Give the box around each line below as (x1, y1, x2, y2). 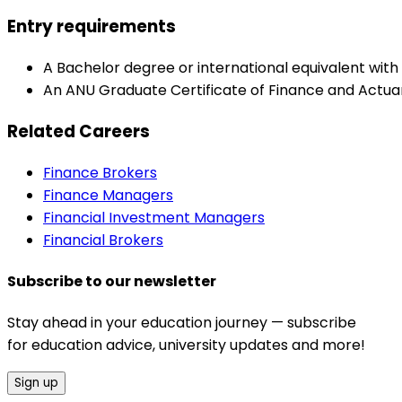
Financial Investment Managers (43, 206, 265, 228)
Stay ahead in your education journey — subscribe (7, 312, 356, 334)
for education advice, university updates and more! (7, 335, 365, 356)
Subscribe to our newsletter (7, 270, 216, 292)
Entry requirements (7, 14, 176, 39)
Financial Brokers (43, 229, 163, 250)
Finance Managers (43, 184, 173, 205)
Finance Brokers (43, 162, 157, 183)
